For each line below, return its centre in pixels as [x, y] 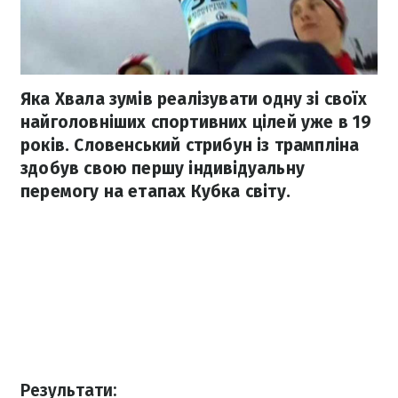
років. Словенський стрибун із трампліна [190, 146]
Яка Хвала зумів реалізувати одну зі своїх [194, 99]
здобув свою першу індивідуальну [163, 169]
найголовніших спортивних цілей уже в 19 [196, 123]
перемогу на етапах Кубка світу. [155, 192]
